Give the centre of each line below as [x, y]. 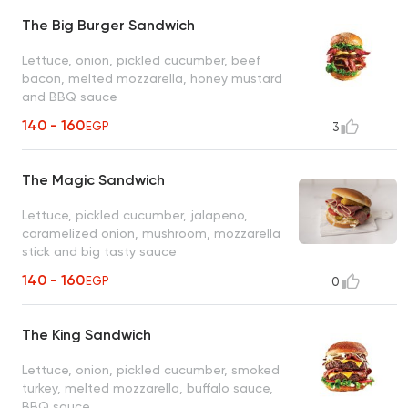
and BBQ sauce [70, 96]
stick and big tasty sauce [99, 251]
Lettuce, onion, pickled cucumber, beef [141, 60]
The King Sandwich [87, 335]
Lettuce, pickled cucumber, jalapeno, [135, 214]
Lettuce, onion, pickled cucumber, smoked [151, 369]
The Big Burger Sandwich [108, 25]
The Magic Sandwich [93, 180]
